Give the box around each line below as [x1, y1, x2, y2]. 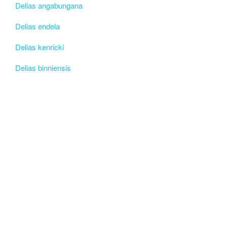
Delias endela [15, 20, 60, 31]
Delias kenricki [15, 41, 64, 52]
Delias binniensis [15, 62, 71, 73]
